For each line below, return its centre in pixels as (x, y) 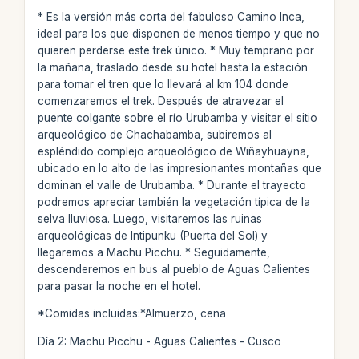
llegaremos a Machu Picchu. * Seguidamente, (153, 252)
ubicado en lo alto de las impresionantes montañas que (179, 168)
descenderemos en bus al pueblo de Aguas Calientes (173, 269)
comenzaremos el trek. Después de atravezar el (160, 101)
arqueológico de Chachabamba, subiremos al (154, 134)
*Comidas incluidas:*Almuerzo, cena (131, 313)
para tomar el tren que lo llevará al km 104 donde (163, 84)
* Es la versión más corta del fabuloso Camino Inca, (171, 16)
